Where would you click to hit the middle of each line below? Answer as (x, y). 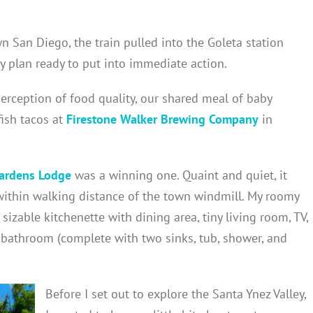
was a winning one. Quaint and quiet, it (179, 175)
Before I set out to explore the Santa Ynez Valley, (176, 293)
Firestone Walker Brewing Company (162, 119)
